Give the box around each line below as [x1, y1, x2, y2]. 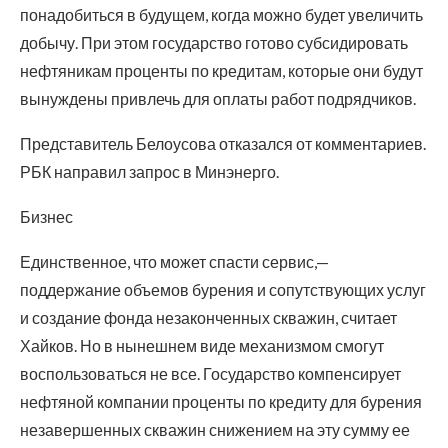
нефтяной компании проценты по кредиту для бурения [20, 392, 422, 412]
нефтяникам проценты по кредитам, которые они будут [20, 61, 423, 81]
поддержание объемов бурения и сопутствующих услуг [20, 280, 426, 300]
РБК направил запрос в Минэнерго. [20, 162, 279, 182]
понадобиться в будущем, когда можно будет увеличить [20, 5, 423, 25]
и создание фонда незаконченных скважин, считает [20, 308, 397, 328]
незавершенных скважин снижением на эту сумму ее [20, 420, 410, 440]
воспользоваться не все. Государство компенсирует [20, 364, 401, 384]
